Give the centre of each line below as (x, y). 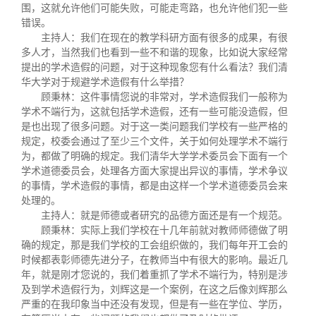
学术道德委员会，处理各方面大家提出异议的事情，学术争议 (154, 171)
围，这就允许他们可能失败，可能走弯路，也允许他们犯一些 (154, 8)
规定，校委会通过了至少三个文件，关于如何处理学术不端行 (154, 141)
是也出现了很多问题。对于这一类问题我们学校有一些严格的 (154, 127)
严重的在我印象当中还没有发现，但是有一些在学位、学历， (154, 304)
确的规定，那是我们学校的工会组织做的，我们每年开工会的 (154, 245)
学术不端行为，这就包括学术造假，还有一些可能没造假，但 (154, 112)
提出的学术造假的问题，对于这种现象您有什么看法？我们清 (154, 67)
